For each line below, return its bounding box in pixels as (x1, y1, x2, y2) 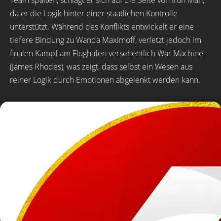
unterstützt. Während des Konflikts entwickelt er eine (10, 21, 194, 32)
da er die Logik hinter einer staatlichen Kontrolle (10, 8, 178, 19)
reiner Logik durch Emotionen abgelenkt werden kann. (10, 74, 200, 85)
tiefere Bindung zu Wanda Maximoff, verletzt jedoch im (10, 35, 201, 45)
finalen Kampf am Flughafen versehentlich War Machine (10, 48, 203, 59)
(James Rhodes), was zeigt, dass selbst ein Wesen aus (10, 61, 192, 72)
